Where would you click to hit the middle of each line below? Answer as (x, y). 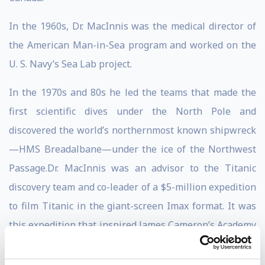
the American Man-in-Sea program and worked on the (132, 45)
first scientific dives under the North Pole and (132, 111)
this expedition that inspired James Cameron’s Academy (132, 225)
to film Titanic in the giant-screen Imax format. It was (132, 206)
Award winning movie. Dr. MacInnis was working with (132, 244)
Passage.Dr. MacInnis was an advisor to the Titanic (132, 168)
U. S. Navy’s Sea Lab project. (70, 64)
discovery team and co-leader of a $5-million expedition (132, 187)
